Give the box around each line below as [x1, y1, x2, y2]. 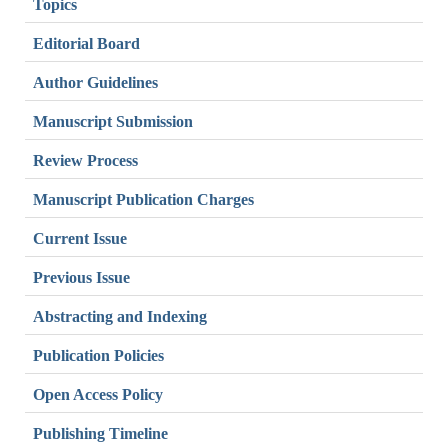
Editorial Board [33, 34, 140, 52]
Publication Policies [33, 346, 164, 364]
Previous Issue [33, 268, 130, 286]
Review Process [33, 151, 138, 169]
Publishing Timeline [33, 424, 168, 442]
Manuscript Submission [33, 112, 193, 130]
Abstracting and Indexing [33, 307, 207, 325]
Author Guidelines [33, 73, 158, 91]
